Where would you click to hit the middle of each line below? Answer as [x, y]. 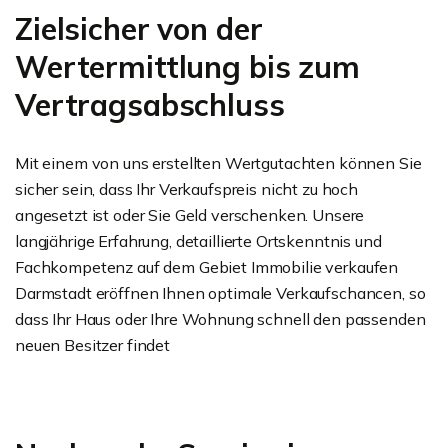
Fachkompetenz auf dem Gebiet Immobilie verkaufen [207, 267]
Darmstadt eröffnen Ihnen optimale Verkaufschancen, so [220, 293]
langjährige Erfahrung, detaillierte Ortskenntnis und [198, 241]
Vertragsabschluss [150, 105]
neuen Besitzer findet [92, 345]
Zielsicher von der [139, 29]
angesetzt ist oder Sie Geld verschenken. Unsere [190, 215]
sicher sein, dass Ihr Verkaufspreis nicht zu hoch [186, 189]
